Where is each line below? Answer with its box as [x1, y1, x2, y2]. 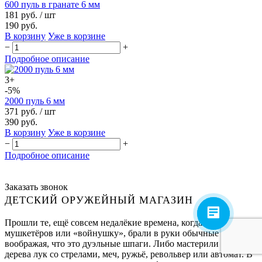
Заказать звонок [5, 181, 68, 192]
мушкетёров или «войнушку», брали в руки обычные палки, [5, 227, 247, 238]
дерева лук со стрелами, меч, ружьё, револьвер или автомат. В [5, 249, 253, 259]
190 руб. [5, 20, 37, 30]
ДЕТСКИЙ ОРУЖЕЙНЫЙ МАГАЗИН [5, 194, 193, 206]
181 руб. [5, 9, 37, 20]
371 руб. [5, 106, 37, 116]
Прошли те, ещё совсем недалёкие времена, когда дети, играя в [5, 217, 257, 227]
